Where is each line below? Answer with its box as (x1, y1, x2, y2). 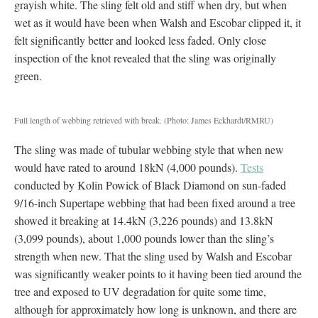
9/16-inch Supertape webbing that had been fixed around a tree (14, 194, 295, 210)
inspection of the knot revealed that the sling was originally (14, 50, 276, 65)
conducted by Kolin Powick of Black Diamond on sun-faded (14, 177, 286, 192)
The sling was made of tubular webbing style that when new (14, 141, 284, 157)
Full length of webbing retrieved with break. (14, 114, 162, 126)
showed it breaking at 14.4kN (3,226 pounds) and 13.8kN (14, 212, 273, 228)
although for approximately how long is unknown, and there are (14, 301, 297, 317)
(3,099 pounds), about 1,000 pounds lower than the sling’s (14, 230, 274, 246)
